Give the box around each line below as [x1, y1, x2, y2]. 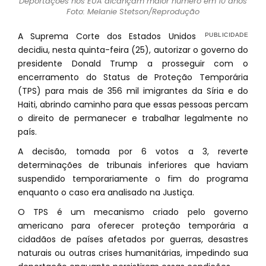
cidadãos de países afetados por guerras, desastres [18, 233, 248, 245]
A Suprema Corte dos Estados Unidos [18, 30, 196, 42]
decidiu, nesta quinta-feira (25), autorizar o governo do [18, 44, 248, 56]
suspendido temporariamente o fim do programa [18, 173, 248, 185]
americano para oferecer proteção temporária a [18, 220, 248, 232]
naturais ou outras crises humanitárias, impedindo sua [18, 247, 248, 259]
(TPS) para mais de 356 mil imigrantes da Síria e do [18, 85, 248, 97]
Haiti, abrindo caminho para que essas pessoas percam [18, 99, 248, 110]
